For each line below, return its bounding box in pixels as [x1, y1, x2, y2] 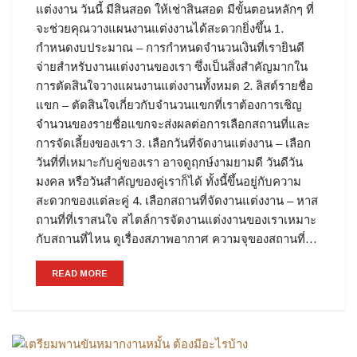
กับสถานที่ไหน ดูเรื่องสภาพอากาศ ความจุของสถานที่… [36, 232, 317, 246]
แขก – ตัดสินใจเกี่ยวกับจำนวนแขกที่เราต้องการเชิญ [36, 98, 302, 112]
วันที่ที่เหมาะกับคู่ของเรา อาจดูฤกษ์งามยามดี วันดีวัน [36, 155, 303, 170]
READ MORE [52, 269, 108, 279]
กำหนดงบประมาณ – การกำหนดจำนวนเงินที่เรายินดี [36, 41, 304, 55]
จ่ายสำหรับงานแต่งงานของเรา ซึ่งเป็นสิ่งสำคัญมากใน [36, 60, 308, 74]
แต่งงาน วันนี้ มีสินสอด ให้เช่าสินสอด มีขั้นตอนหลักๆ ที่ [36, 2, 314, 17]
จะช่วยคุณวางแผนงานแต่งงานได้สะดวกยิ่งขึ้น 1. [36, 22, 284, 36]
